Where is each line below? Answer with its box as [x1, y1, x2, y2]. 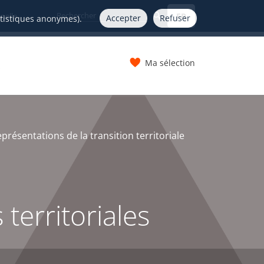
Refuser [159, 12, 190, 24]
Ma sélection [145, 57, 195, 68]
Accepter [105, 12, 141, 24]
